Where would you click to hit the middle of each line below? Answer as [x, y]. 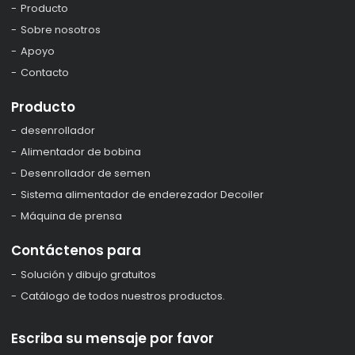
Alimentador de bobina [81, 152]
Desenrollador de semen [86, 174]
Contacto [45, 73]
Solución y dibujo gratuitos [89, 274]
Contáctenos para [76, 251]
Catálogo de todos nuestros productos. [123, 296]
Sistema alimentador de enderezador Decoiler [143, 195]
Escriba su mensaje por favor [113, 338]
